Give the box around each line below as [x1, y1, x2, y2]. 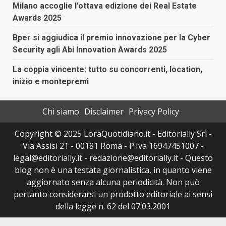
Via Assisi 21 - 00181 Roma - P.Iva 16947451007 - [22, 140, 204, 152]
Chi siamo [42, 106, 79, 118]
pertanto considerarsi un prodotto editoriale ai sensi [14, 189, 212, 200]
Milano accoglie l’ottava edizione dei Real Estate [13, 1, 197, 11]
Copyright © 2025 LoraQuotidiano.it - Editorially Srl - [14, 128, 212, 140]
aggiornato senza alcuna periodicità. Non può [26, 177, 200, 188]
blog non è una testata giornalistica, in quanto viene [14, 164, 212, 176]
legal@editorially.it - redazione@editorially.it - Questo [13, 152, 213, 164]
